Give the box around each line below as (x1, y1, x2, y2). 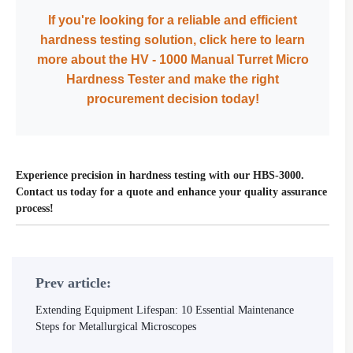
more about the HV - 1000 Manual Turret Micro (36, 53, 309, 66)
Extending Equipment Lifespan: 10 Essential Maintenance (35, 304, 294, 316)
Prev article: (35, 275, 111, 291)
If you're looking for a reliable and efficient (48, 13, 297, 27)
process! (16, 203, 54, 214)
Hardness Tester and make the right (66, 72, 279, 86)
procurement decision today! (86, 92, 259, 106)
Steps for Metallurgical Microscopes (35, 321, 196, 333)
